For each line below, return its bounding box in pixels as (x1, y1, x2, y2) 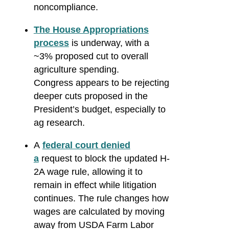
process (33, 38, 69, 49)
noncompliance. (33, 2, 101, 13)
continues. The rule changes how (33, 193, 169, 204)
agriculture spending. (33, 64, 119, 75)
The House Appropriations (33, 25, 149, 35)
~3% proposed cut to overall (33, 51, 148, 62)
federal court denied (42, 140, 130, 151)
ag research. (33, 118, 85, 128)
